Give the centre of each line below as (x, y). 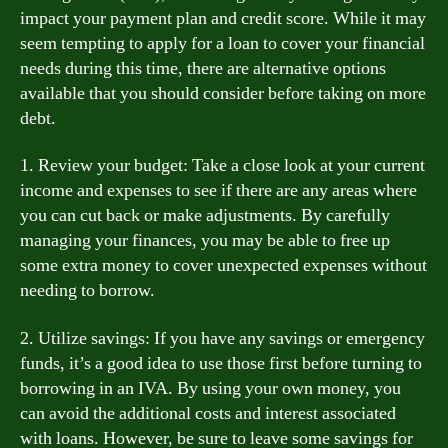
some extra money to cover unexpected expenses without (223, 265)
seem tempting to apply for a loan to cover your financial (222, 43)
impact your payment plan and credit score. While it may (223, 18)
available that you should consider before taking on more (223, 93)
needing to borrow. (87, 290)
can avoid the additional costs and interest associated (208, 413)
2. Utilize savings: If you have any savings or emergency (222, 338)
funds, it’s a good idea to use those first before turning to (221, 363)
